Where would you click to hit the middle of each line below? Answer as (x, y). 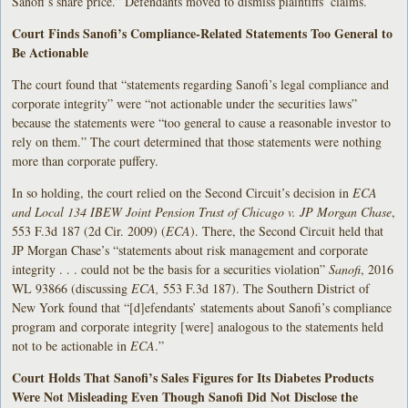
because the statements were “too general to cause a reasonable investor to (202, 122)
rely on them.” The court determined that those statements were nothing (197, 141)
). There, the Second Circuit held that (287, 230)
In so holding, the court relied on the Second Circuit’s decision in (183, 192)
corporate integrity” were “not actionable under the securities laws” (185, 103)
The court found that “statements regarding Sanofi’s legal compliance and (201, 84)
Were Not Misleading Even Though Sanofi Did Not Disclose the (185, 396)
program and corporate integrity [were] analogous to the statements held (198, 326)
